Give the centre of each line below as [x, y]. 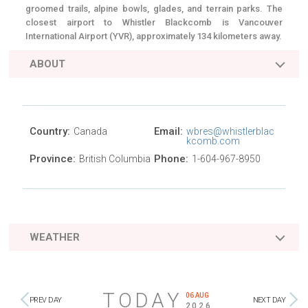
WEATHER [55, 238]
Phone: [171, 159]
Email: [168, 132]
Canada [90, 132]
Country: [50, 132]
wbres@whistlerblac [230, 132]
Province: [53, 159]
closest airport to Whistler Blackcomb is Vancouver [154, 23]
